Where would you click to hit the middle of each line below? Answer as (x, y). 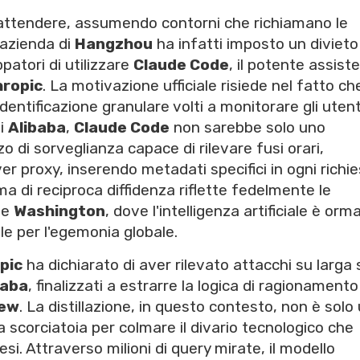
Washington (59, 211)
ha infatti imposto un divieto (256, 44)
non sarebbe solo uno (247, 128)
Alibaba (37, 128)
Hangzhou (114, 44)
